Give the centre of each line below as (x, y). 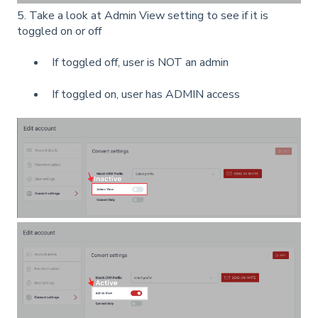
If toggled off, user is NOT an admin (140, 63)
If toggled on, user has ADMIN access (146, 94)
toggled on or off (59, 31)
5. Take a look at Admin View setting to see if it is (143, 15)
